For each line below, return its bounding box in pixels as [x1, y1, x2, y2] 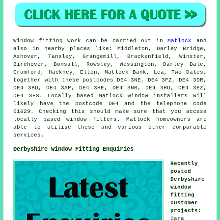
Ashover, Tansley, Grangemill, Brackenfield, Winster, [13, 54, 207, 60]
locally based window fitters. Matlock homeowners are [13, 116, 207, 123]
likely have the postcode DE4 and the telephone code [13, 101, 207, 107]
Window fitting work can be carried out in [13, 38, 168, 44]
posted [170, 168, 192, 175]
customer [170, 200, 198, 206]
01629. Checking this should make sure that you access [13, 109, 207, 115]
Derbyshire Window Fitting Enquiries [13, 146, 134, 153]
